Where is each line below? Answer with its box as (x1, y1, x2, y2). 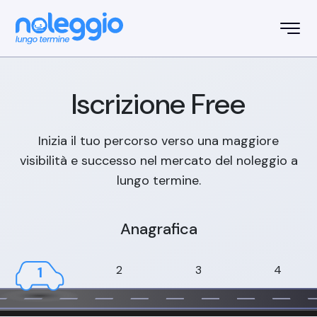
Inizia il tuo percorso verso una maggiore (38, 132, 279, 149)
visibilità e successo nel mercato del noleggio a (19, 152, 298, 169)
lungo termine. (116, 172, 201, 189)
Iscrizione (71, 86, 191, 122)
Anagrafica (120, 219, 197, 239)
